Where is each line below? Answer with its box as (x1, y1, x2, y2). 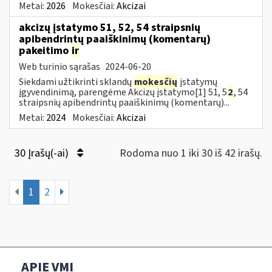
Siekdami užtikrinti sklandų (19, 75, 134, 89)
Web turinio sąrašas (19, 59, 102, 73)
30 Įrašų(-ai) (15, 145, 71, 161)
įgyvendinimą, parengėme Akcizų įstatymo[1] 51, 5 (19, 85, 227, 99)
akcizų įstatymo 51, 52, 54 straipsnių (19, 19, 200, 35)
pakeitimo (19, 42, 71, 58)
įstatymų (178, 75, 217, 89)
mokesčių (134, 75, 177, 89)
